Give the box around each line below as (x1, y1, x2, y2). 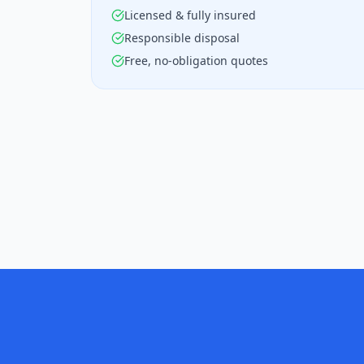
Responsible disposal (124, 30, 240, 45)
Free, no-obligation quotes (124, 53, 268, 68)
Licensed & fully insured (124, 7, 256, 23)
